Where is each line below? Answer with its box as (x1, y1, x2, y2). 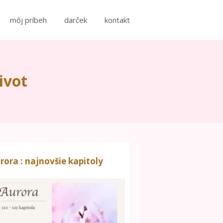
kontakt (105, 14, 130, 25)
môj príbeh (10, 14, 47, 25)
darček (64, 14, 87, 25)
